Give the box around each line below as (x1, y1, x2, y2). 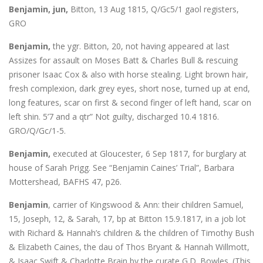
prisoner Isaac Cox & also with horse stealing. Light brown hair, (9, 68, 248, 80)
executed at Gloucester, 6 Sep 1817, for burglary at (50, 147, 247, 159)
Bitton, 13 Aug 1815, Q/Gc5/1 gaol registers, (70, 3, 239, 15)
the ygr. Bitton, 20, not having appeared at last (50, 40, 230, 52)
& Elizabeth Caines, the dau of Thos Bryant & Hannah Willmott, (9, 241, 249, 252)
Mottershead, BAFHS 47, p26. (9, 176, 122, 187)
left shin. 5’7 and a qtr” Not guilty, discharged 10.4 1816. (9, 110, 219, 122)
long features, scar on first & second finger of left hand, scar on (9, 96, 251, 108)
